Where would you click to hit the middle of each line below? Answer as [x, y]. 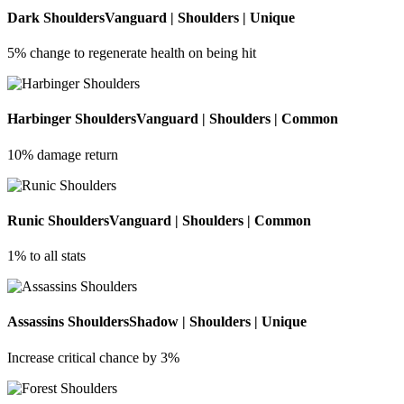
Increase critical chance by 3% [93, 357]
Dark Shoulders [56, 17]
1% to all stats [46, 256]
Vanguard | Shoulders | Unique [200, 17]
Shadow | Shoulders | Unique [218, 322]
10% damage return [63, 154]
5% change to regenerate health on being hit [132, 53]
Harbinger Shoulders [72, 119]
